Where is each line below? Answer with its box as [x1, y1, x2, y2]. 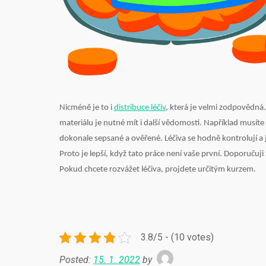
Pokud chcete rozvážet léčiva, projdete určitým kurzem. [59, 164, 256, 174]
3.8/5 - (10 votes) [141, 232, 214, 243]
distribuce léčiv [114, 103, 166, 112]
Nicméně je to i [59, 103, 114, 112]
